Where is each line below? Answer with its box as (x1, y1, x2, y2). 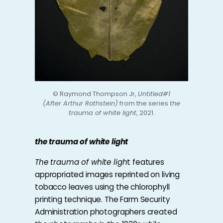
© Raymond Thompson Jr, (53, 89, 138, 98)
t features (127, 156, 164, 167)
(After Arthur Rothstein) (43, 99, 118, 108)
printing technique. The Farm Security (35, 194, 170, 205)
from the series (118, 99, 170, 108)
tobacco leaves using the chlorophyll (35, 181, 170, 192)
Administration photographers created (35, 206, 177, 217)
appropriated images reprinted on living (35, 169, 180, 180)
